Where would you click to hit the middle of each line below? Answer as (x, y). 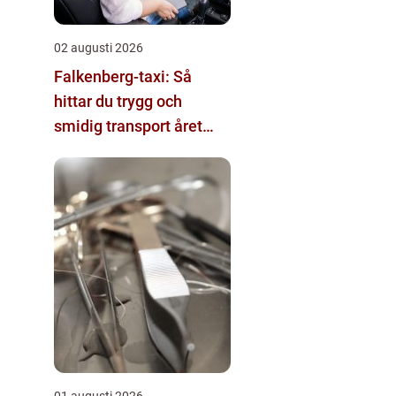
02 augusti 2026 (99, 47)
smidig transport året (128, 126)
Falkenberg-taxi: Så (123, 76)
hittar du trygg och (118, 101)
